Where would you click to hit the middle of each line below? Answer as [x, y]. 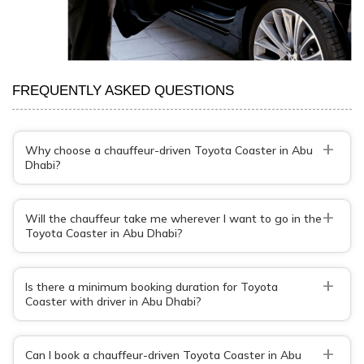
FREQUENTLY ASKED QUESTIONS [123, 91]
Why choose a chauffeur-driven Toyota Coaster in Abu [169, 150]
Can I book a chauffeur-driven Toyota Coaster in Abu [163, 355]
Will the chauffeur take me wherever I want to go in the [173, 218]
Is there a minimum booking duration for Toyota [152, 286]
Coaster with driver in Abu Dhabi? [113, 301]
